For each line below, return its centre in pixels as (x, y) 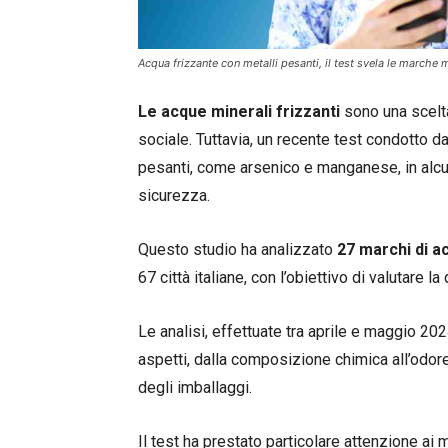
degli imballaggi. (195, 387)
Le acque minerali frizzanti (239, 111)
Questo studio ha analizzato (235, 249)
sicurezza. (174, 195)
